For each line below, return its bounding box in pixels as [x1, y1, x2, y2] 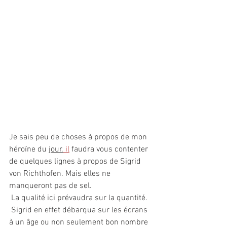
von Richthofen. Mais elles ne [9, 169, 112, 179]
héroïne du [9, 144, 49, 155]
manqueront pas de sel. [9, 181, 92, 192]
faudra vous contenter [69, 144, 150, 155]
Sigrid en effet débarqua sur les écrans [9, 205, 149, 216]
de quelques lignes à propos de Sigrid [9, 157, 143, 167]
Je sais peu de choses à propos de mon [9, 132, 149, 143]
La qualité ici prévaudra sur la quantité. [11, 193, 147, 204]
